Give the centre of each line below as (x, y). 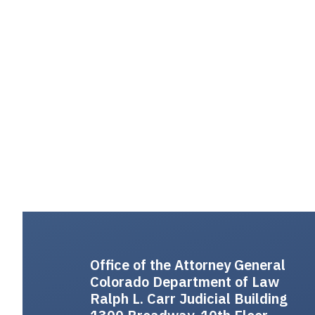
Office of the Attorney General (188, 265)
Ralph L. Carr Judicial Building (189, 299)
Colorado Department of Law (185, 282)
